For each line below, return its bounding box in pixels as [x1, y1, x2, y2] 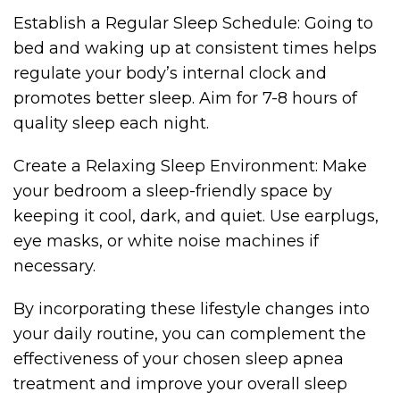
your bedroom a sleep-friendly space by [13, 181, 332, 201]
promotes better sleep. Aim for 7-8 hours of [13, 88, 357, 108]
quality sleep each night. [13, 113, 209, 133]
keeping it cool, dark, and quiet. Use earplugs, [13, 206, 379, 226]
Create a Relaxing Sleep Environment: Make [13, 156, 367, 176]
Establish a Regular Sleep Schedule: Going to [13, 13, 373, 33]
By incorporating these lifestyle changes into [13, 299, 370, 319]
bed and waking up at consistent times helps [13, 38, 377, 58]
